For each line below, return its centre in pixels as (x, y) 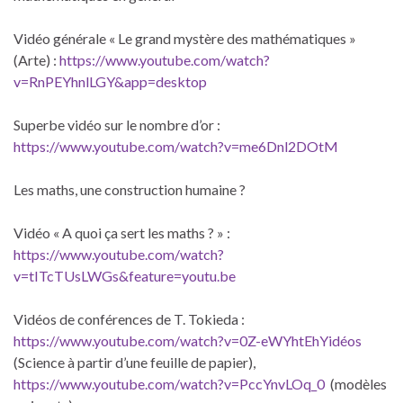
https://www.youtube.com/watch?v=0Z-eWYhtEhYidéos (188, 340)
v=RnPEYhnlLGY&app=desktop (110, 81)
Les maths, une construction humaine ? (130, 189)
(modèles (356, 383)
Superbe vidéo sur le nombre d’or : (117, 124)
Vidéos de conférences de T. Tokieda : (129, 318)
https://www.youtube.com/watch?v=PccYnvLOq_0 (169, 383)
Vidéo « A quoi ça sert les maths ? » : (122, 232)
